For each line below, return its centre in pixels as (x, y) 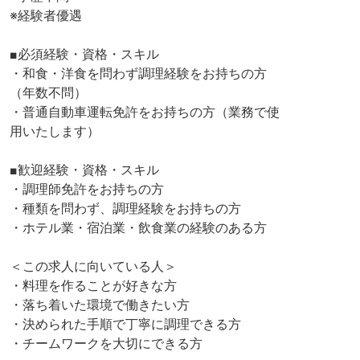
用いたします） (55, 131)
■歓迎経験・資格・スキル (84, 170)
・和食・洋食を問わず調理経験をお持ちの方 (138, 74)
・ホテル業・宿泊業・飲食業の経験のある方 (138, 228)
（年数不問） (48, 93)
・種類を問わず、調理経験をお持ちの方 (125, 209)
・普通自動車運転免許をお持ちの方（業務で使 (145, 112)
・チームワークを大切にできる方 (106, 344)
